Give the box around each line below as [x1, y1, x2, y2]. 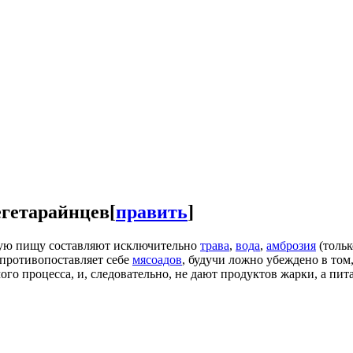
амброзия [266, 238, 316, 252]
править [116, 201, 188, 222]
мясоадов [132, 252, 182, 266]
